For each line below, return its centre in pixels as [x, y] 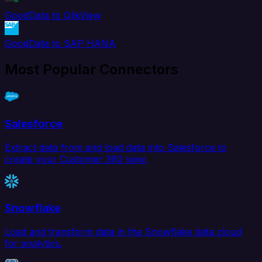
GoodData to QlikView [53, 15]
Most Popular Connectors [92, 70]
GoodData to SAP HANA [60, 44]
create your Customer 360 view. [76, 159]
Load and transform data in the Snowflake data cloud [123, 231]
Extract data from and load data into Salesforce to [116, 147]
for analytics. [33, 243]
